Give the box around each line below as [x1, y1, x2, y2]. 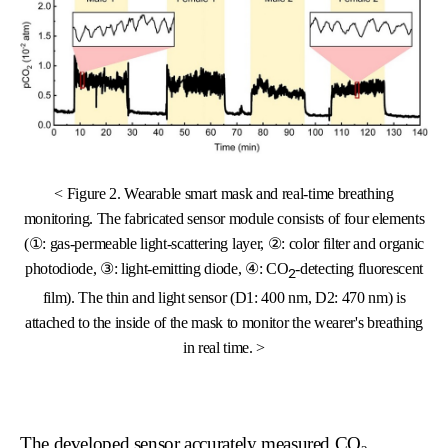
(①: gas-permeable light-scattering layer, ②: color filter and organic [24, 235, 424, 253]
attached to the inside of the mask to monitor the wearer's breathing [24, 313, 424, 331]
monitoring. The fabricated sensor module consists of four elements [23, 210, 425, 228]
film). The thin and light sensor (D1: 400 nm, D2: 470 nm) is [42, 288, 406, 306]
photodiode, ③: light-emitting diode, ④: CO [24, 260, 289, 278]
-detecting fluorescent [295, 260, 424, 278]
